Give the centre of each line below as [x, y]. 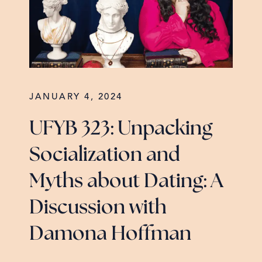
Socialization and [105, 155]
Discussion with [98, 208]
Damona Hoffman [110, 234]
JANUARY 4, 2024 [76, 98]
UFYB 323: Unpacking [121, 129]
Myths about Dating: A [126, 182]
